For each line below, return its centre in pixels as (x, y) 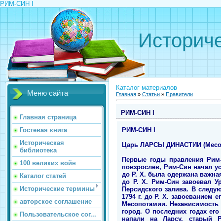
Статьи (151, 94)
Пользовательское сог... (58, 214)
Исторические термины (57, 189)
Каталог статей (43, 176)
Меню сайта (48, 93)
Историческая (42, 143)
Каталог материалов (147, 88)
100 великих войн (48, 163)
